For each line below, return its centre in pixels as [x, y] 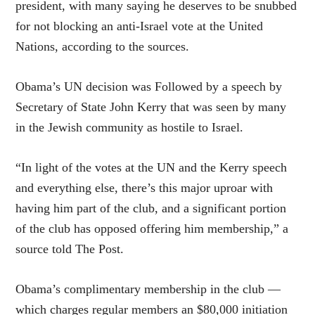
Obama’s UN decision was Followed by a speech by [149, 87]
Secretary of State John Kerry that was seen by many [151, 107]
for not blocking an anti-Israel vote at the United [140, 26]
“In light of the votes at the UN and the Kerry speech [152, 168]
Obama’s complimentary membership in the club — [148, 289]
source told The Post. [70, 249]
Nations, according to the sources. [103, 47]
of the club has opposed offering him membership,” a [152, 229]
